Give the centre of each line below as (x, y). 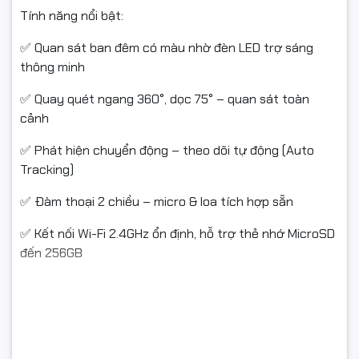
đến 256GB (51, 253)
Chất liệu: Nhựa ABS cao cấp (102, 317)
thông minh (52, 67)
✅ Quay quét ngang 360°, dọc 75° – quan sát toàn (165, 99)
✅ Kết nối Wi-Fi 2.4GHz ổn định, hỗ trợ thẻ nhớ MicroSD (177, 234)
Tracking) (47, 170)
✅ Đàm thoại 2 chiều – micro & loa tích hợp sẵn (157, 202)
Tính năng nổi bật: (72, 16)
